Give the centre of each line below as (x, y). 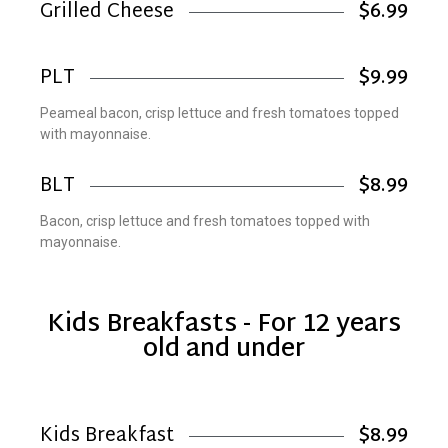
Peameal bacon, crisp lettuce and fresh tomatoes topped (219, 112)
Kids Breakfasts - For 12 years (224, 324)
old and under (224, 349)
